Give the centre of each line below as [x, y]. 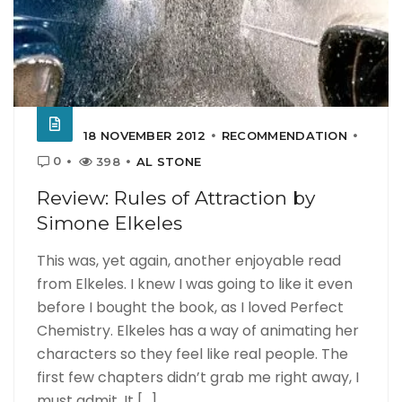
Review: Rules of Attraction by [176, 197]
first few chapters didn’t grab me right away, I [198, 377]
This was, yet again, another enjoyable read [189, 260]
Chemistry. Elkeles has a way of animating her [198, 330]
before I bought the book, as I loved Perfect [190, 307]
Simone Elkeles [109, 223]
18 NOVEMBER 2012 [144, 135]
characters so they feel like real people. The [192, 354]
